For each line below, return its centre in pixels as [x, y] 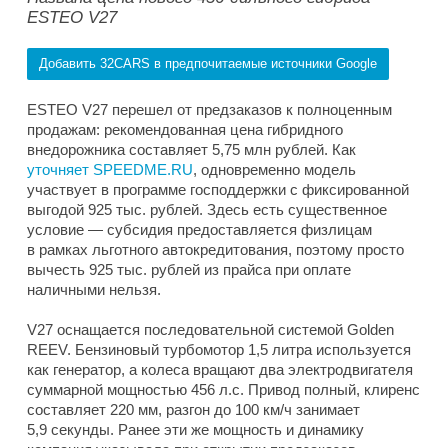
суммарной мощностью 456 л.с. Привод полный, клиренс [223, 390]
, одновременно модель [274, 170]
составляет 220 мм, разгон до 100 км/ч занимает [193, 410]
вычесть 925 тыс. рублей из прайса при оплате [189, 270]
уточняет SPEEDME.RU [110, 170]
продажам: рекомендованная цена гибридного [185, 130]
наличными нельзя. [94, 290]
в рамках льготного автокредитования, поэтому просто [215, 250]
